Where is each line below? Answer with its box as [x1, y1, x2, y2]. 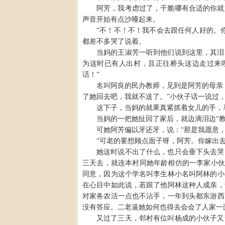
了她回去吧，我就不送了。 [82, 92, 167, 100]
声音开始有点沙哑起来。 [82, 15, 160, 23]
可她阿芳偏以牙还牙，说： [96, 126, 181, 134]
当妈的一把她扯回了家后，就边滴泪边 [96, 115, 216, 123]
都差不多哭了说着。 [82, 37, 146, 45]
